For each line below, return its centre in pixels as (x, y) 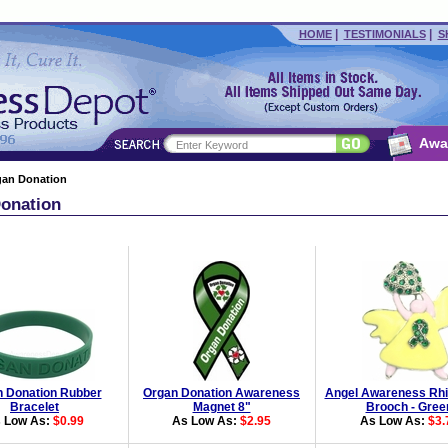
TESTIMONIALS (384, 34)
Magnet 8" (221, 407)
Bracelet (34, 407)
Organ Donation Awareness (221, 393)
